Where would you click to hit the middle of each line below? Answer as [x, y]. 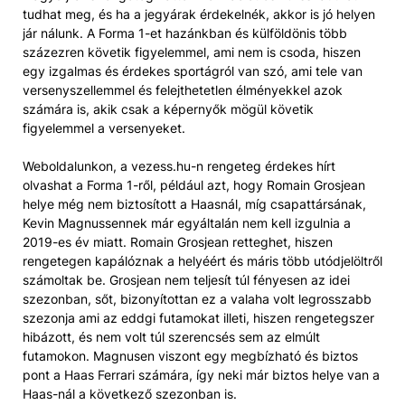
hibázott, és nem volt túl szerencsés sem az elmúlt [171, 336]
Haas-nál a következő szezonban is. [130, 393]
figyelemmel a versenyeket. [104, 127]
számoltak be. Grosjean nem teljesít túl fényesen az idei [186, 279]
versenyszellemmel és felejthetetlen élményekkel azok [183, 89]
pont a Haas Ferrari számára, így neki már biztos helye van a [201, 374]
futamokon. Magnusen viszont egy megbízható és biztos [190, 355]
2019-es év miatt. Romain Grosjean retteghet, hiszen [178, 241]
